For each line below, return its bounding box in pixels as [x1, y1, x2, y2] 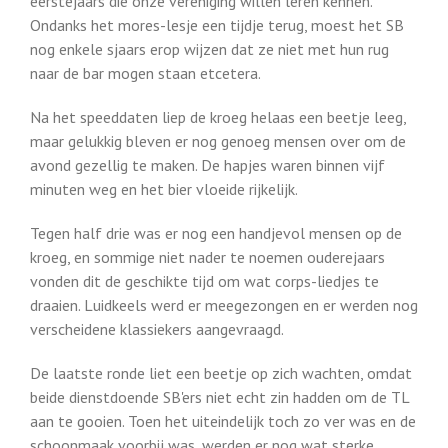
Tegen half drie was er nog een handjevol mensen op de [30, 223, 402, 243]
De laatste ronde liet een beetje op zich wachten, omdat [30, 363, 412, 383]
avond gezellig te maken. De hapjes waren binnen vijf [30, 155, 385, 175]
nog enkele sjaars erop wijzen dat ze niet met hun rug [30, 39, 389, 59]
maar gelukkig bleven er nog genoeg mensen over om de [30, 131, 406, 151]
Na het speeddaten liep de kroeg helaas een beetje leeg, [30, 107, 406, 127]
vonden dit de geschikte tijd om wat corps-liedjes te [30, 271, 379, 291]
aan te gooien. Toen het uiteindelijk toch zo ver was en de [30, 411, 416, 431]
